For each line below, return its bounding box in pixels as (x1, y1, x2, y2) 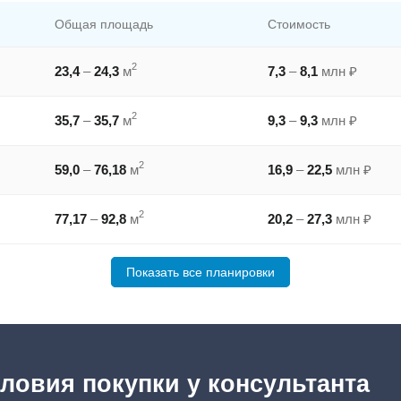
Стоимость (267, 17, 330, 32)
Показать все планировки (125, 265, 275, 280)
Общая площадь (54, 17, 153, 32)
